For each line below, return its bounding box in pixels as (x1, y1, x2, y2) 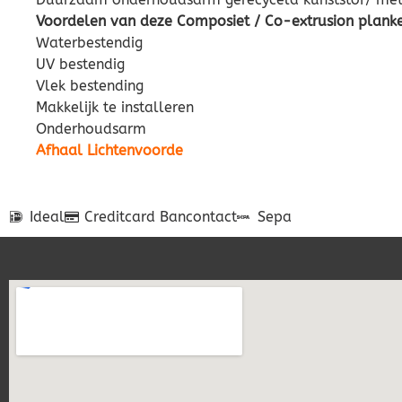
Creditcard (84, 208, 155, 226)
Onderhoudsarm (36, 120, 146, 138)
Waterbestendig (36, 34, 143, 52)
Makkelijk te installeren (36, 99, 194, 117)
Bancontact (160, 208, 237, 226)
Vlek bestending (36, 77, 144, 95)
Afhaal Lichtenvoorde (36, 142, 183, 160)
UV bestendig (36, 56, 125, 74)
